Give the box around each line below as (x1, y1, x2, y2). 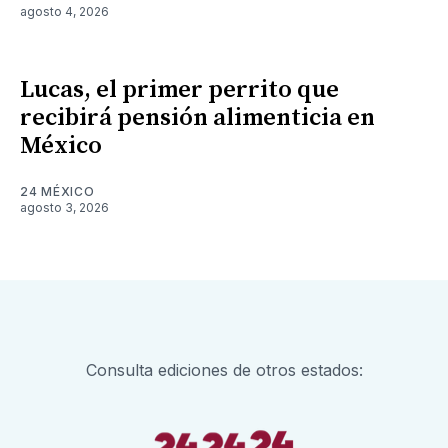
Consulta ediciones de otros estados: (85, 360, 363, 380)
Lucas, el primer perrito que (20, 74, 339, 105)
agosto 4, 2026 (20, 3, 109, 19)
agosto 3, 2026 (20, 199, 109, 215)
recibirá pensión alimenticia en (20, 102, 375, 133)
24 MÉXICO (20, 183, 95, 199)
